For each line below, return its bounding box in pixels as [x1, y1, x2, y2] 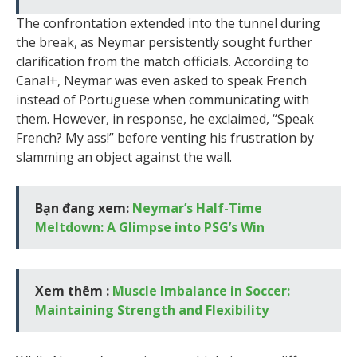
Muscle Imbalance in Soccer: [112, 282, 290, 300]
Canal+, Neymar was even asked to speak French [16, 72, 307, 89]
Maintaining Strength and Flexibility [35, 301, 269, 319]
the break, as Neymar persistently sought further [16, 33, 312, 51]
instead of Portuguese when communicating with [16, 91, 309, 108]
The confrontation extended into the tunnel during [16, 14, 320, 32]
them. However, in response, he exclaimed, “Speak [16, 110, 314, 127]
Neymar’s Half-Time [132, 199, 262, 217]
